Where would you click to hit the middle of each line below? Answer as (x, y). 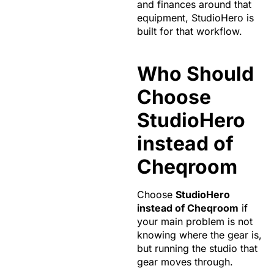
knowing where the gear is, (199, 235)
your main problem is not (195, 222)
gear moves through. (185, 262)
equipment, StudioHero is (195, 18)
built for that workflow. (190, 31)
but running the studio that (197, 249)
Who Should (195, 74)
